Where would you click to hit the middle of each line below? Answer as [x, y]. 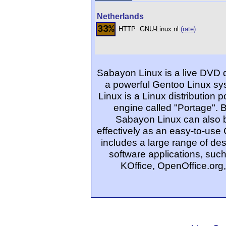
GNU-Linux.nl [160, 29]
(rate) [188, 29]
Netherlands [120, 16]
